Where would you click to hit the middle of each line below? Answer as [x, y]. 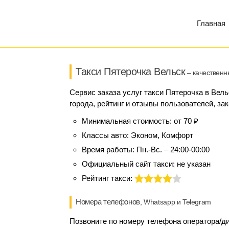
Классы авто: [106, 135]
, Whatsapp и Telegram [175, 202]
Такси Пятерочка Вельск [130, 72]
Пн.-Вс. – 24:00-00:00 [173, 150]
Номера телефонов [108, 202]
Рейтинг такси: [108, 178]
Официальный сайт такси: [129, 164]
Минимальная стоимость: [128, 121]
